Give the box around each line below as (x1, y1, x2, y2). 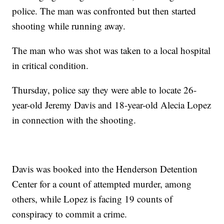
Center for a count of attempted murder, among (12, 177, 192, 190)
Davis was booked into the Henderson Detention (12, 162, 198, 175)
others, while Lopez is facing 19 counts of (12, 192, 173, 205)
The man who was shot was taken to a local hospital (12, 44, 211, 57)
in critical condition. (12, 59, 89, 72)
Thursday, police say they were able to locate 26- (12, 83, 197, 96)
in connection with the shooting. (12, 113, 136, 126)
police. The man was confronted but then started (12, 4, 196, 17)
